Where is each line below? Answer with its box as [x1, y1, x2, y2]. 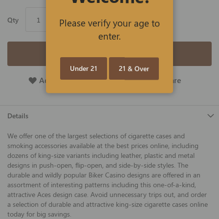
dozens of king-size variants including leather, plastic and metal [7, 151, 195, 160]
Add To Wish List [39, 75, 98, 86]
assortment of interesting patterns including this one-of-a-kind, [7, 180, 196, 190]
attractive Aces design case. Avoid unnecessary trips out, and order [7, 190, 207, 199]
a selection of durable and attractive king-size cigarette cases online [7, 199, 208, 209]
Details [7, 111, 28, 121]
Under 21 [70, 64, 97, 73]
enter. [98, 29, 121, 43]
